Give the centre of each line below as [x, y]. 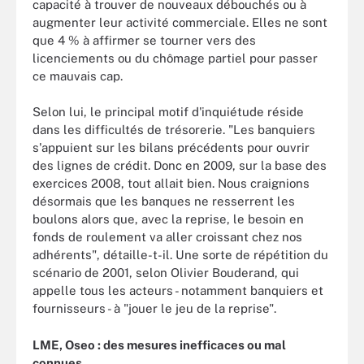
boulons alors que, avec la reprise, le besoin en [168, 219]
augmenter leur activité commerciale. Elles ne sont [180, 22]
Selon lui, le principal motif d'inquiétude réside [168, 112]
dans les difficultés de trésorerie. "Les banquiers [174, 130]
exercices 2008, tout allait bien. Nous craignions [171, 183]
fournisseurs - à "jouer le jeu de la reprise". [154, 308]
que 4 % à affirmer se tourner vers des [144, 40]
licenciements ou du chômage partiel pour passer [175, 58]
